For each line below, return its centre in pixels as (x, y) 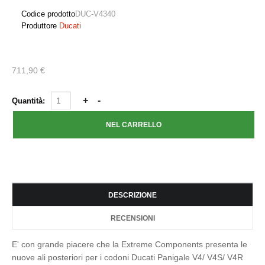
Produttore (39, 26)
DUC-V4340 (95, 14)
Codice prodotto (48, 14)
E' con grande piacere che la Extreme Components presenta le (130, 244)
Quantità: (30, 101)
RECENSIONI (132, 218)
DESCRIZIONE (132, 195)
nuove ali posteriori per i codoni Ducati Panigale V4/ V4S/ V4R (127, 257)
